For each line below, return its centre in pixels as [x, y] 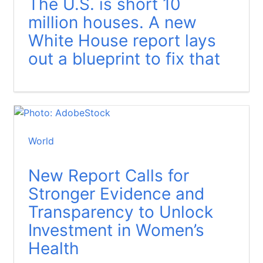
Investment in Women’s [116, 230]
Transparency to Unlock [121, 212]
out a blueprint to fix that [124, 58]
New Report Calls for [109, 175]
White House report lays [122, 40]
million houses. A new [112, 22]
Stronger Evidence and [116, 193]
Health [54, 248]
